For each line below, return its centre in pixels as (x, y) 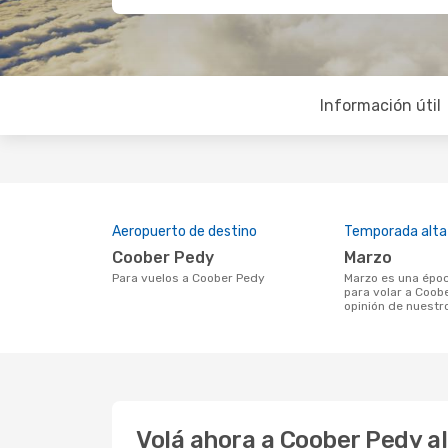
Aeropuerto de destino (184, 231)
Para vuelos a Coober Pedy (192, 278)
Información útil (380, 105)
